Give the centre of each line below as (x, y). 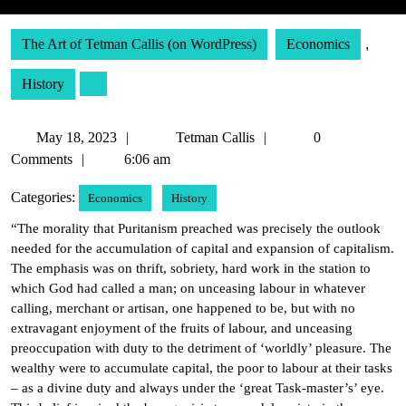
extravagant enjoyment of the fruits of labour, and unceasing (182, 328)
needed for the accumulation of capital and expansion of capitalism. (203, 248)
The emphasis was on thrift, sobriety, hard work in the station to (191, 268)
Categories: (43, 197)
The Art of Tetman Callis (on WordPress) (139, 44)
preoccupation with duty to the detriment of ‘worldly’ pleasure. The (201, 348)
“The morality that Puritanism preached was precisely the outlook (196, 228)
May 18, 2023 (77, 137)
